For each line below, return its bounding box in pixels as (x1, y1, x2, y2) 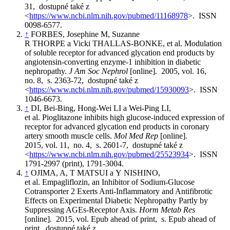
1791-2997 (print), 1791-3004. (25, 159, 128, 168)
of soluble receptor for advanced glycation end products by (25, 48, 215, 57)
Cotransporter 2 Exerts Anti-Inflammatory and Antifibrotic (25, 186, 213, 196)
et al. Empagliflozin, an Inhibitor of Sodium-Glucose (25, 177, 195, 186)
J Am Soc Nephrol (69, 66, 128, 75)
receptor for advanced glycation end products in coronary (25, 122, 209, 131)
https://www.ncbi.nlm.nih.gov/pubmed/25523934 (29, 149, 189, 159)
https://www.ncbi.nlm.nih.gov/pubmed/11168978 (29, 11, 188, 20)
